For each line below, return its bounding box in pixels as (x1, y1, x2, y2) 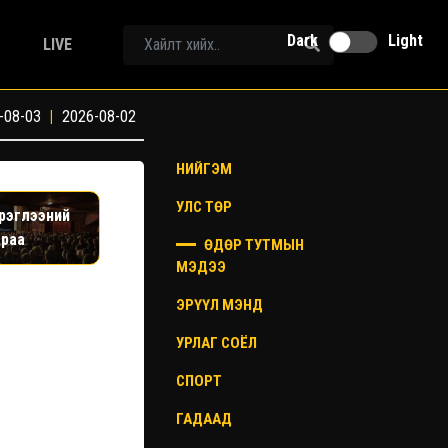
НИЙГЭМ (176, 160, 232, 178)
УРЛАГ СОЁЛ (176, 334, 257, 352)
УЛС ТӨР (176, 198, 232, 216)
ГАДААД (176, 410, 232, 428)
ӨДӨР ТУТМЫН (201, 236, 304, 254)
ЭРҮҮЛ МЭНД (176, 296, 263, 314)
